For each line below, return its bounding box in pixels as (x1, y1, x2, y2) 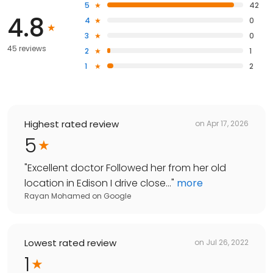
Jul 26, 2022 (206, 237, 249, 248)
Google (104, 190, 131, 201)
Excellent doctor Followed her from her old (27, 160, 226, 175)
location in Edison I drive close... (24, 175, 171, 190)
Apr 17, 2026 (207, 118, 249, 129)
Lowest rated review (24, 236, 116, 249)
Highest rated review (24, 117, 119, 130)
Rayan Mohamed (24, 190, 90, 201)
